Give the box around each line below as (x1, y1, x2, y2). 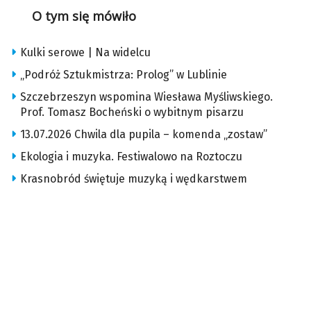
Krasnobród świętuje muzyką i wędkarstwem (20, 172, 247, 186)
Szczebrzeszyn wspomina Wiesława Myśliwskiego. (20, 90, 273, 104)
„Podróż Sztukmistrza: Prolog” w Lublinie (20, 68, 227, 82)
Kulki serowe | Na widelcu (20, 46, 151, 60)
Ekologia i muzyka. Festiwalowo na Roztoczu (20, 150, 242, 164)
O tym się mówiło (31, 8, 136, 25)
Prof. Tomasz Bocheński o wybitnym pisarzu (20, 106, 244, 119)
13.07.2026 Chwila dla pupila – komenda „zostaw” (20, 128, 267, 142)
